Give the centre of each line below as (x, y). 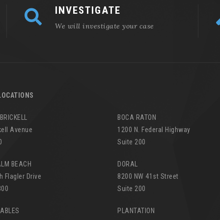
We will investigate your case (105, 26)
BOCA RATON (137, 117)
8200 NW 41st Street (148, 176)
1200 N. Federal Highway (154, 129)
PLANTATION (136, 210)
